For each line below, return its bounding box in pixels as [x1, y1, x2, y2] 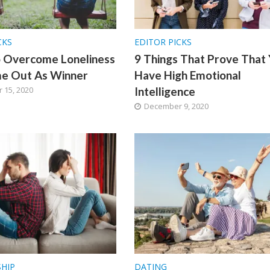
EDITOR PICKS [134, 36, 192, 48]
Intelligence [134, 84, 195, 98]
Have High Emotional [134, 67, 241, 82]
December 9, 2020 [143, 100, 209, 111]
